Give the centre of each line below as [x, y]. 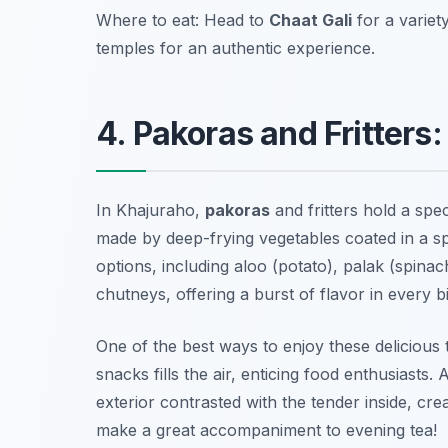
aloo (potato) [283, 266]
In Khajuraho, [150, 210]
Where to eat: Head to [182, 20]
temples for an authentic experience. [235, 48]
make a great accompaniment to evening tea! [266, 430]
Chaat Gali [310, 20]
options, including [165, 266]
